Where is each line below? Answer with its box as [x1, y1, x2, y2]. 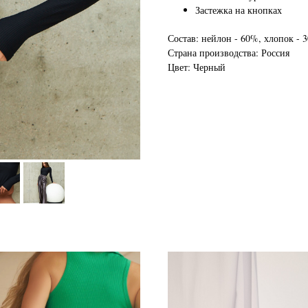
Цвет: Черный [168, 60, 225, 74]
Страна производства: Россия [168, 46, 289, 60]
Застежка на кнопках [195, 3, 282, 17]
